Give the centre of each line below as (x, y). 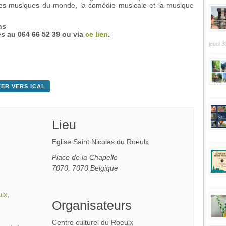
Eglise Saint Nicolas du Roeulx (101, 142)
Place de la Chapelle (85, 157)
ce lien (97, 34)
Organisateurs (92, 205)
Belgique (104, 168)
